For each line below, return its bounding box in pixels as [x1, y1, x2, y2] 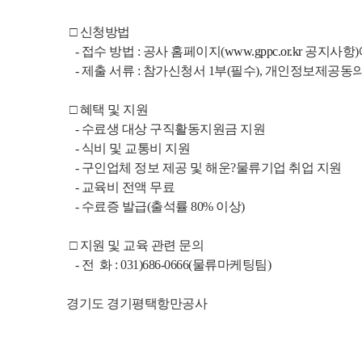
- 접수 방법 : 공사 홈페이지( [66, 44, 225, 59]
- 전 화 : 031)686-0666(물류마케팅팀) [66, 258, 271, 272]
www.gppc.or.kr [224, 44, 302, 59]
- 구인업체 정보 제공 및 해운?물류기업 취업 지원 [66, 161, 342, 175]
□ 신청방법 [66, 25, 130, 40]
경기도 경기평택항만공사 [66, 297, 207, 311]
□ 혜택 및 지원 [66, 103, 148, 117]
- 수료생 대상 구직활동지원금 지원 [66, 122, 265, 137]
